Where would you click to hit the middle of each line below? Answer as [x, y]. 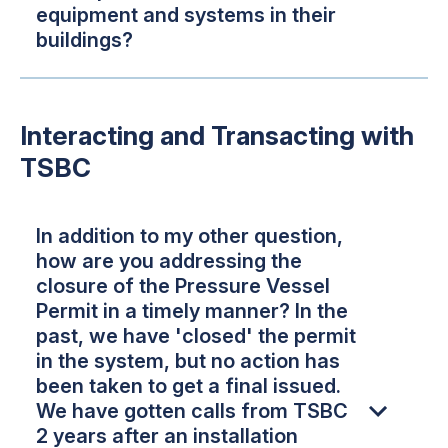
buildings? [84, 40]
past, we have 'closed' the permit [196, 335]
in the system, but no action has [188, 360]
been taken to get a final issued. [188, 385]
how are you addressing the [169, 260]
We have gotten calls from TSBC [192, 410]
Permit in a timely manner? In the [192, 310]
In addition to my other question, [189, 235]
